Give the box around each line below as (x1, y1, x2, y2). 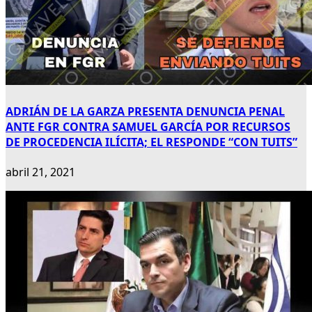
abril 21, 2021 (6, 164, 75, 180)
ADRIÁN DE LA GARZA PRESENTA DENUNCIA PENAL (6, 103, 285, 119)
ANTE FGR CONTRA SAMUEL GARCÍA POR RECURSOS (6, 118, 290, 134)
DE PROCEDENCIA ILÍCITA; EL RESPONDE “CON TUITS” (6, 134, 297, 150)
